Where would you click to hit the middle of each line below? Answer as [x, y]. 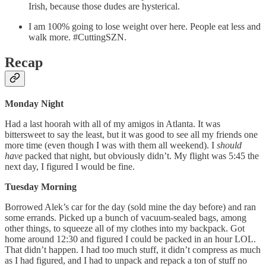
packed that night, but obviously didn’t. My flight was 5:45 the [141, 156]
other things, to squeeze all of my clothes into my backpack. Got [125, 229]
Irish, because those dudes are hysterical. [104, 7]
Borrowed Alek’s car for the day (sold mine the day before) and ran [130, 207]
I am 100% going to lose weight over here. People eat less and [145, 27]
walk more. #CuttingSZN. [77, 37]
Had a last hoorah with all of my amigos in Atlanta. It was [113, 124]
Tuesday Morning [41, 187]
